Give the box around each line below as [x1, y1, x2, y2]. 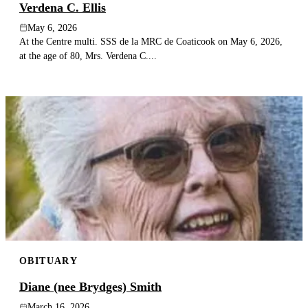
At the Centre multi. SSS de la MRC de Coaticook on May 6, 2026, [19, 35, 283, 47]
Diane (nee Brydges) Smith [19, 280, 162, 294]
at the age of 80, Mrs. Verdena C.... [19, 49, 157, 61]
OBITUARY [19, 254, 78, 266]
